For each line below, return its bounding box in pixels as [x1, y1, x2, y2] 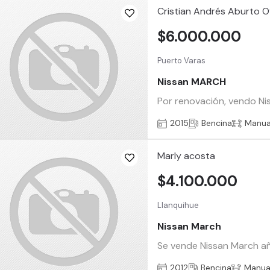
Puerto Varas [157, 55, 206, 66]
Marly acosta [157, 149, 216, 163]
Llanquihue [157, 199, 199, 210]
